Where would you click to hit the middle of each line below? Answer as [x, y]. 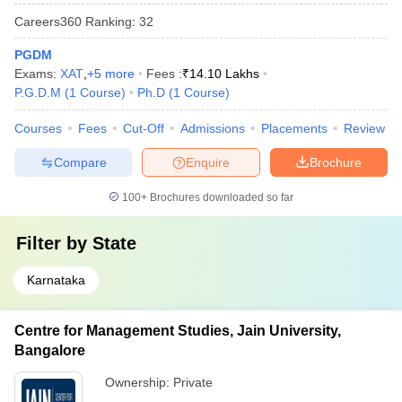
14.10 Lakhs [224, 74]
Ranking [107, 21]
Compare [80, 162]
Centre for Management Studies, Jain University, [178, 331]
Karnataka [56, 280]
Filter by [54, 243]
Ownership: [139, 382]
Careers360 [48, 21]
